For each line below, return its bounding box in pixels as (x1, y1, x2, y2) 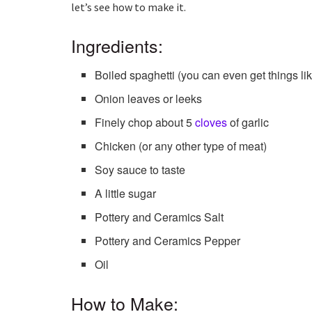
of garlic (227, 114, 270, 131)
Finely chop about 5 (95, 114, 196, 131)
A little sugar (95, 185, 157, 202)
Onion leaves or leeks (95, 91, 203, 107)
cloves (195, 114, 228, 131)
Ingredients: (71, 32, 163, 58)
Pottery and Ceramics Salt (95, 209, 224, 226)
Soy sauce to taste (95, 162, 186, 178)
